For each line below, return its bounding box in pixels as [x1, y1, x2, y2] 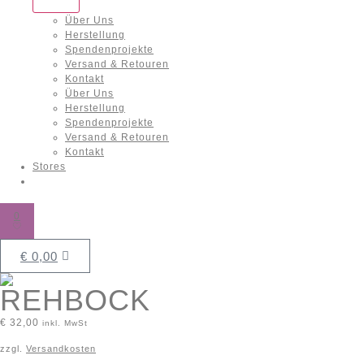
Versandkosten [26, 343, 96, 353]
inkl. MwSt [42, 318, 88, 328]
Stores [32, 161, 66, 173]
